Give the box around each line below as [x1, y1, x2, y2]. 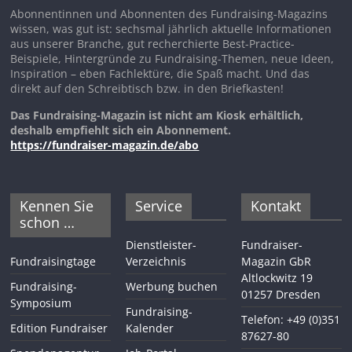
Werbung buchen [126, 279, 218, 295]
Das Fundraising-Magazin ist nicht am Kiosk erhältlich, [10, 107, 304, 123]
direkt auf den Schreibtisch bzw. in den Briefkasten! [10, 80, 284, 96]
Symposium [10, 295, 72, 311]
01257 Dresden [240, 287, 321, 302]
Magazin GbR [240, 254, 311, 269]
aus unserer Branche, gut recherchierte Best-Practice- [10, 35, 295, 51]
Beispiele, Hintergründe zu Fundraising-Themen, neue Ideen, [10, 50, 335, 66]
